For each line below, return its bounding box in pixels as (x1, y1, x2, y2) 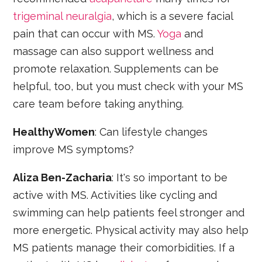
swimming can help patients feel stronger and (13, 206, 245, 219)
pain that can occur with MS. (13, 27, 158, 40)
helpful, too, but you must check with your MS (13, 80, 244, 92)
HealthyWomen (13, 125, 95, 138)
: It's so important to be (112, 171, 228, 184)
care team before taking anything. (13, 97, 184, 110)
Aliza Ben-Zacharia (13, 171, 112, 184)
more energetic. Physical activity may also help (13, 223, 249, 236)
